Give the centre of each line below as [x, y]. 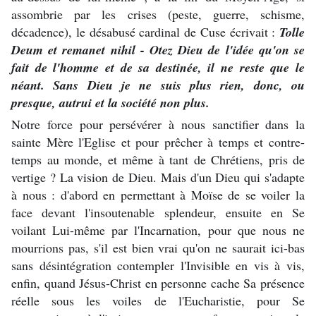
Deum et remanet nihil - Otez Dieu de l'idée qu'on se [158, 49]
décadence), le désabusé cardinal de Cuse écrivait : [145, 31]
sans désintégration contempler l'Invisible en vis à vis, [158, 265]
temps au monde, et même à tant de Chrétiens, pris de [158, 159]
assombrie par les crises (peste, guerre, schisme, [158, 14]
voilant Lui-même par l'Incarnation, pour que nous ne [158, 230]
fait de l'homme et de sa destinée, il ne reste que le [158, 67]
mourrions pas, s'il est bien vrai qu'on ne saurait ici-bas [158, 247]
